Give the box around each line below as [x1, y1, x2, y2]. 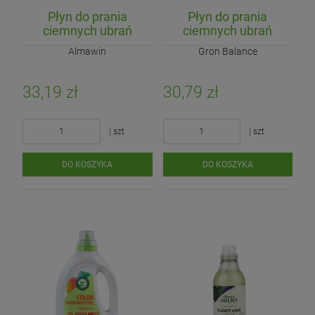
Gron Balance [198, 45, 257, 58]
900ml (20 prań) [183, 51, 272, 66]
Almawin [68, 45, 107, 58]
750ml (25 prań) [43, 51, 132, 66]
